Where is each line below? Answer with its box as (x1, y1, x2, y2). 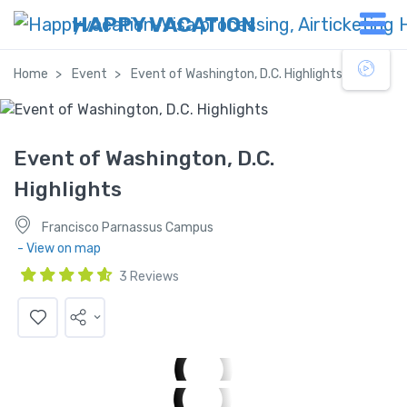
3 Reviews (119, 268, 179, 284)
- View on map (17, 240, 101, 256)
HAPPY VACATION (72, 12, 256, 37)
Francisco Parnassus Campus (39, 219, 213, 235)
